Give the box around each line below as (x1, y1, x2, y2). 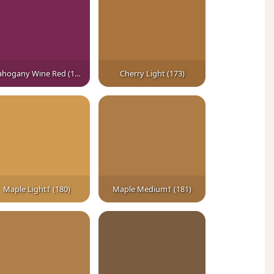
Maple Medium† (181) (113, 183, 191, 195)
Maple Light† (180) (2, 183, 70, 195)
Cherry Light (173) (119, 68, 185, 80)
